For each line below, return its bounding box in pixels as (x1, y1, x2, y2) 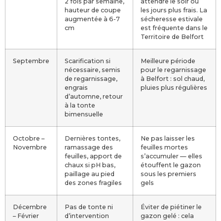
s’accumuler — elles (141, 152, 202, 160)
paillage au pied (65, 170, 114, 178)
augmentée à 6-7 (65, 15, 120, 23)
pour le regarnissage (141, 66, 206, 74)
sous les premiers (141, 170, 196, 178)
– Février (13, 212, 39, 220)
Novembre (13, 144, 47, 151)
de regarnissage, (65, 75, 117, 82)
